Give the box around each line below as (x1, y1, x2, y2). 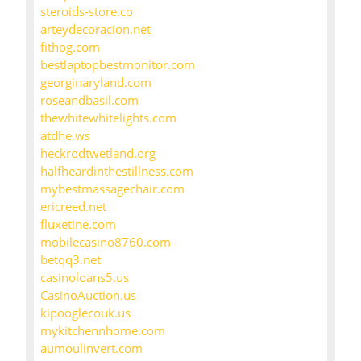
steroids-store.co (40, 3, 133, 20)
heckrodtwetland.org (40, 145, 156, 162)
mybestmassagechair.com (40, 180, 185, 197)
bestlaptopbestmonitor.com (40, 56, 195, 73)
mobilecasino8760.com (40, 234, 171, 251)
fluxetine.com (40, 216, 116, 233)
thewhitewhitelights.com (40, 110, 176, 127)
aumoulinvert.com (40, 340, 143, 357)
